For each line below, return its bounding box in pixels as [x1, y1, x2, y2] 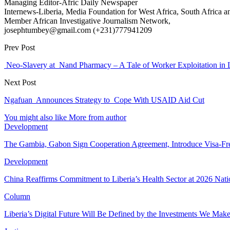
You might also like [4, 112, 67, 122]
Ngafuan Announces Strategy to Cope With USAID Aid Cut [4, 95, 204, 104]
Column [4, 191, 30, 201]
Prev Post [4, 43, 35, 52]
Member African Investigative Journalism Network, [4, 16, 170, 25]
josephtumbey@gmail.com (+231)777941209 [4, 25, 152, 34]
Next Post [4, 78, 36, 87]
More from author [69, 112, 126, 122]
